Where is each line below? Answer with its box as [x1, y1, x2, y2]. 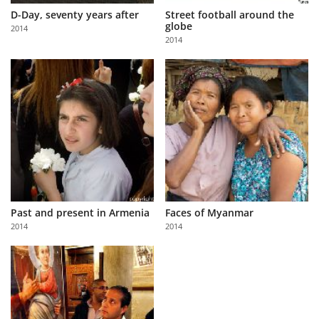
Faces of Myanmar [165, 206, 254, 220]
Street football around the [165, 7, 295, 21]
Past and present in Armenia [11, 206, 150, 220]
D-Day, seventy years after [11, 7, 139, 21]
